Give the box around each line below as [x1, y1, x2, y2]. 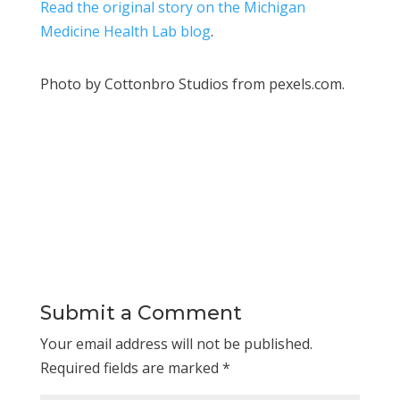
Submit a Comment [39, 300, 242, 325]
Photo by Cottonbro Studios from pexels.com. [39, 73, 345, 94]
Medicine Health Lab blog [39, 21, 211, 41]
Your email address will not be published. [39, 333, 312, 354]
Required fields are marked [39, 357, 222, 378]
